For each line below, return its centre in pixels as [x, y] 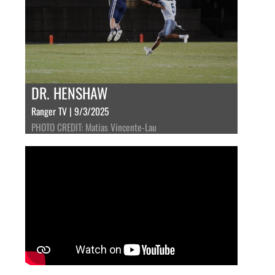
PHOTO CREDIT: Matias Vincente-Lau [94, 127]
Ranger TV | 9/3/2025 [70, 111]
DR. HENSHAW [69, 92]
